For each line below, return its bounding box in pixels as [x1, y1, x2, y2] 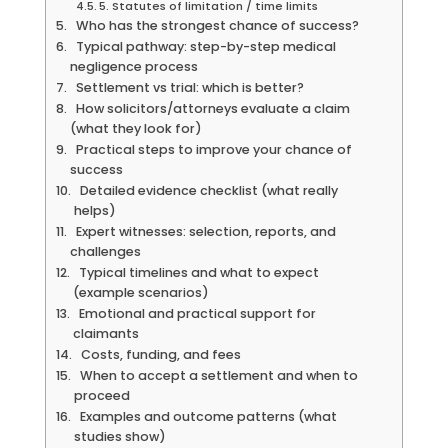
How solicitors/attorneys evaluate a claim [69, 99, 350, 117]
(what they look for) [69, 119, 202, 137]
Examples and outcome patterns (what [73, 407, 337, 425]
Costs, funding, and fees [74, 345, 241, 363]
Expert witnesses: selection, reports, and [69, 222, 336, 240]
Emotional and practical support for [72, 304, 316, 322]
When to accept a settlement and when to [73, 366, 358, 384]
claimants [72, 324, 139, 342]
